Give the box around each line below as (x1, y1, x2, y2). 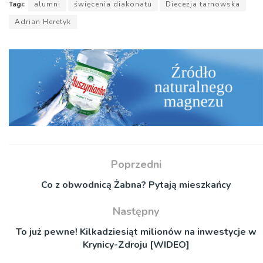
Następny (113, 204, 159, 219)
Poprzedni (110, 157, 161, 172)
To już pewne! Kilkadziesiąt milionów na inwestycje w (15, 225, 257, 239)
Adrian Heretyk (15, 16, 71, 26)
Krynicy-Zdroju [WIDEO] (82, 238, 190, 252)
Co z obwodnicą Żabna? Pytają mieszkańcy (41, 178, 231, 192)
